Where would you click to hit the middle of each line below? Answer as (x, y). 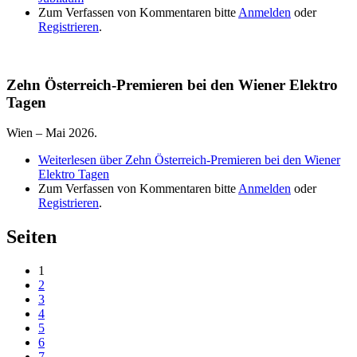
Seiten (31, 237)
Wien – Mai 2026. (52, 133)
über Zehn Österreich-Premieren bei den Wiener (218, 160)
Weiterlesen (67, 160)
